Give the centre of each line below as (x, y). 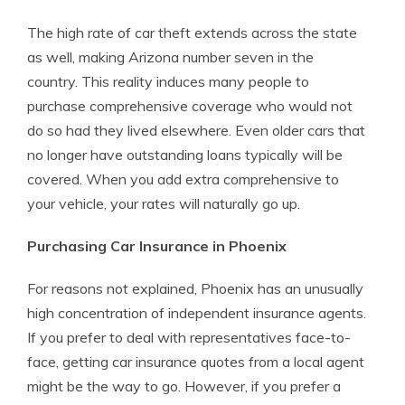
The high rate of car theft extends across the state (192, 33)
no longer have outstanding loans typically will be (185, 155)
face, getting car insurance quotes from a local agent (196, 362)
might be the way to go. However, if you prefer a (184, 386)
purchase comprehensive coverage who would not (190, 106)
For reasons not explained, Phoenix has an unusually (195, 288)
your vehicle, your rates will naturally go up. (164, 203)
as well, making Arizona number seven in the (170, 57)
